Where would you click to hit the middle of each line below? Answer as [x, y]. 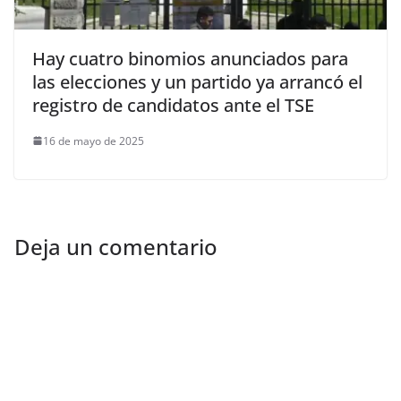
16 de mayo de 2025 [94, 141]
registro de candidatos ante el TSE [173, 105]
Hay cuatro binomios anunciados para [190, 58]
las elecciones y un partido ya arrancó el [197, 81]
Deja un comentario [116, 246]
